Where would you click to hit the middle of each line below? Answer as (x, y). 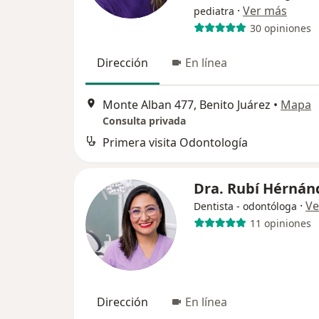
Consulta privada (144, 121)
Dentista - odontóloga (245, 206)
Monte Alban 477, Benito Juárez (187, 105)
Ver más (265, 11)
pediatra (214, 11)
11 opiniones (280, 223)
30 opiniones (280, 28)
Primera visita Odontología (175, 143)
